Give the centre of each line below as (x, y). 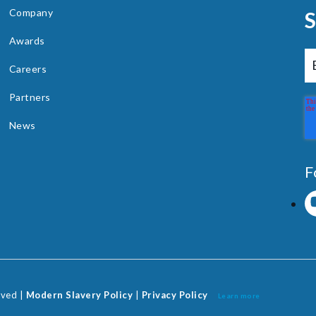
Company (31, 12)
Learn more (239, 295)
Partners (30, 97)
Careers (28, 68)
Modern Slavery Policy (79, 294)
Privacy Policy (178, 294)
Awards (27, 40)
